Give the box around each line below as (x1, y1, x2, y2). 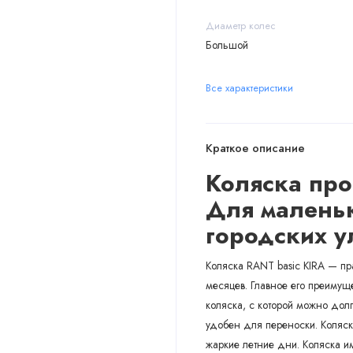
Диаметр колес (205, 18, 276, 34)
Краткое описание (205, 139, 305, 157)
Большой (205, 37, 248, 54)
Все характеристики (205, 80, 293, 95)
